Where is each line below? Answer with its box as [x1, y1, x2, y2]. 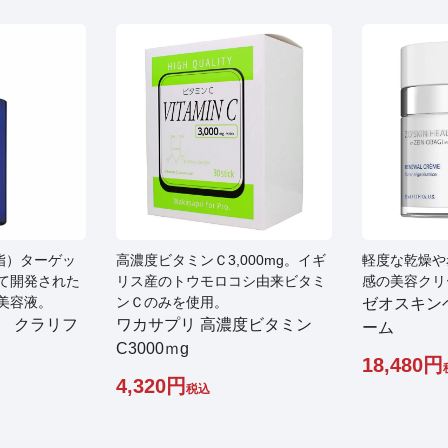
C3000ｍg [116, 340, 189, 357]
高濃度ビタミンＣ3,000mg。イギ [116, 252, 326, 268]
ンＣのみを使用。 [116, 294, 228, 310]
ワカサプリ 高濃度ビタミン [116, 316, 312, 333]
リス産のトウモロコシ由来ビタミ [116, 273, 326, 289]
